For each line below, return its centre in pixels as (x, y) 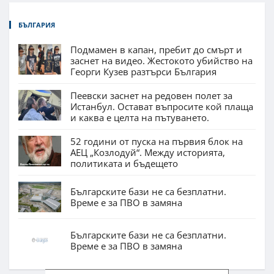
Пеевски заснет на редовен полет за (151, 96)
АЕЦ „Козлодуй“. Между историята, (148, 153)
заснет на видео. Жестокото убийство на (161, 61)
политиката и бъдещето (124, 164)
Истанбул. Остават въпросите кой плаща (162, 107)
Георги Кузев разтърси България (143, 72)
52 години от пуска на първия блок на (157, 142)
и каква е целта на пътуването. (140, 118)
